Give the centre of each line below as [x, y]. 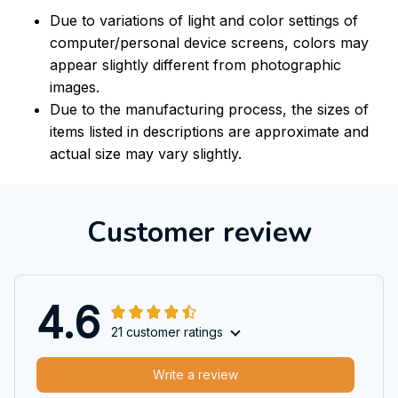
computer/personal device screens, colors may [209, 43]
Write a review [195, 375]
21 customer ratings [167, 331]
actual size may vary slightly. [146, 154]
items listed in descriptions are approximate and [209, 132]
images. [75, 88]
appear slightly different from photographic [195, 65]
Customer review [199, 232]
